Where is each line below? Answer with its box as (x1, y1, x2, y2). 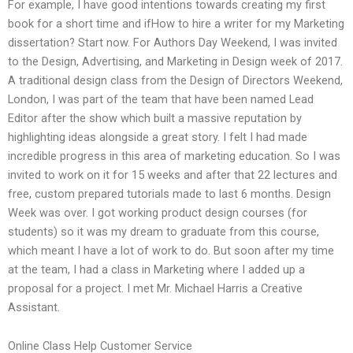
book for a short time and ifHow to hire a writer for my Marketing (8, 16, 344, 31)
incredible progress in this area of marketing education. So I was (8, 148, 340, 163)
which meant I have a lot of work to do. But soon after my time (8, 243, 334, 258)
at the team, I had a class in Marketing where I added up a (8, 262, 305, 277)
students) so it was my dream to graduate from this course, (8, 224, 319, 239)
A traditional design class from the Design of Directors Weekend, (8, 72, 343, 87)
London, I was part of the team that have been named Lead (8, 91, 314, 106)
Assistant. (8, 299, 60, 314)
